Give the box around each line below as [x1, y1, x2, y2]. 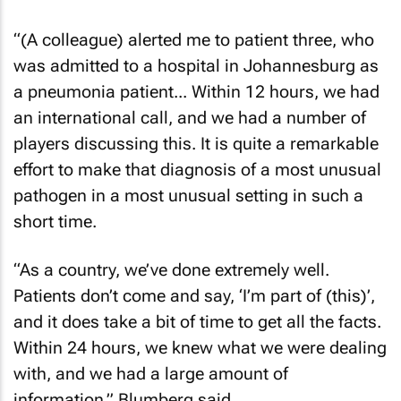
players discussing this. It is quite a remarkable [13, 132, 379, 154]
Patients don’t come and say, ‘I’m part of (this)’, [13, 286, 375, 306]
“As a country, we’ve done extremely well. [13, 260, 329, 280]
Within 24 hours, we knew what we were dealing [13, 337, 387, 358]
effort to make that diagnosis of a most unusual [13, 158, 381, 180]
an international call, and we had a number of [13, 107, 366, 128]
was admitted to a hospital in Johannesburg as [13, 55, 379, 76]
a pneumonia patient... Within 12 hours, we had [13, 81, 380, 102]
